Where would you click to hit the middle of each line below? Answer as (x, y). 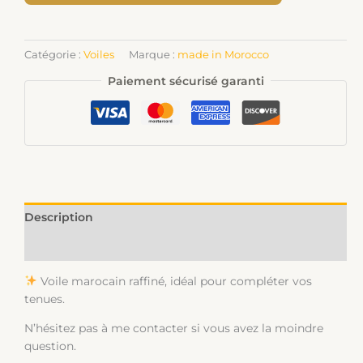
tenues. (45, 299)
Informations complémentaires (117, 246)
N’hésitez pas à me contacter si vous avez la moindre (174, 328)
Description (59, 217)
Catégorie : (54, 54)
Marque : (153, 54)
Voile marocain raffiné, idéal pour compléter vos (174, 281)
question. (50, 346)
